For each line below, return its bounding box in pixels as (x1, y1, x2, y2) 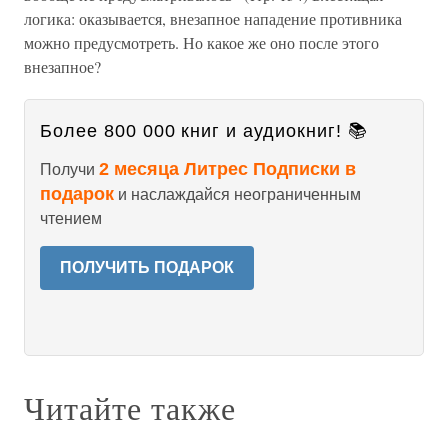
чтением (40, 210, 102, 227)
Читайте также (24, 386, 236, 429)
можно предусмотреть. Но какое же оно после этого (24, 32, 379, 53)
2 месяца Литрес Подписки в (99, 159, 356, 179)
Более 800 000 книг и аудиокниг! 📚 (40, 121, 368, 141)
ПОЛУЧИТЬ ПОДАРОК (60, 259, 234, 276)
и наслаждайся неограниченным (114, 186, 361, 203)
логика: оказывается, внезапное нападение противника (24, 8, 402, 29)
